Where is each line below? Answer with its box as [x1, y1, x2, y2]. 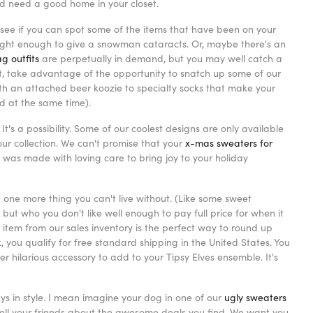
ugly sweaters [224, 291, 286, 305]
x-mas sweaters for [185, 136, 272, 150]
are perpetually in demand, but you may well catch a [39, 52, 282, 66]
